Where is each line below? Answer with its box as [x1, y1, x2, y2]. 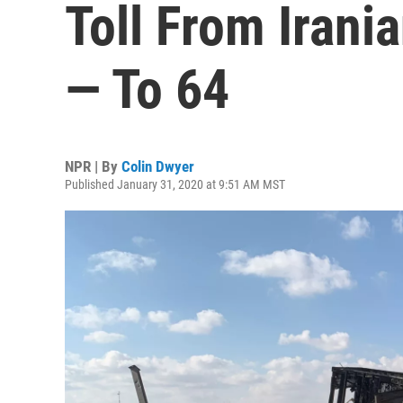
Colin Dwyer [121, 157, 194, 175]
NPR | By [65, 157, 121, 175]
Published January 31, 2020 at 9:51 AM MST [65, 177, 285, 192]
